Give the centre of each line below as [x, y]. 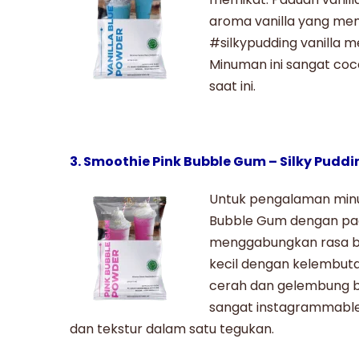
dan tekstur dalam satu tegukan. [172, 329]
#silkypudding [253, 42]
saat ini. [232, 86]
